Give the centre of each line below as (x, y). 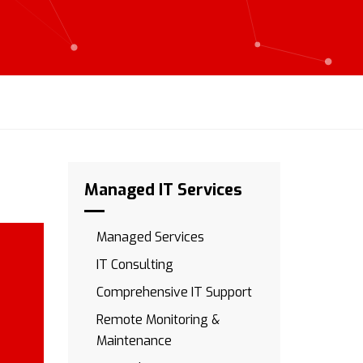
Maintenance (134, 341)
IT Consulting (135, 265)
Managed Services (150, 237)
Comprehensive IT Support (174, 292)
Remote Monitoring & (158, 320)
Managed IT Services (163, 190)
